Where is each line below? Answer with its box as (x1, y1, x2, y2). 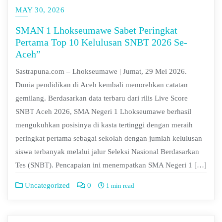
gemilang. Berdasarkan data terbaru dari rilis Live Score (15, 94, 188, 103)
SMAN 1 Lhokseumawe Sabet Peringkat (15, 24, 177, 36)
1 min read (105, 182, 134, 190)
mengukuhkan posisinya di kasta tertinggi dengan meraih (15, 121, 193, 129)
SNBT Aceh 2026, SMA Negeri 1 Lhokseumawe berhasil (15, 108, 191, 116)
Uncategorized (23, 181, 70, 190)
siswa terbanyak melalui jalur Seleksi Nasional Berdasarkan (15, 148, 199, 156)
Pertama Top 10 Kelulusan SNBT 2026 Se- (15, 36, 187, 48)
